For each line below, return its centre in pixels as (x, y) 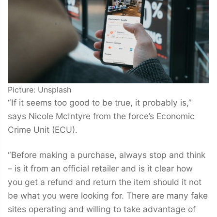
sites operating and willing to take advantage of (102, 209)
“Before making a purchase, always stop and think (107, 155)
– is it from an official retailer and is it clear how (100, 169)
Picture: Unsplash (39, 89)
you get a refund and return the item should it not (105, 182)
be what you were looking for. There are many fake (108, 196)
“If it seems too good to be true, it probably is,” (100, 102)
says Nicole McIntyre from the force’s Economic (101, 116)
